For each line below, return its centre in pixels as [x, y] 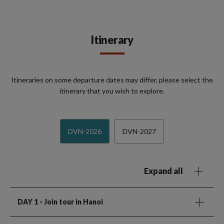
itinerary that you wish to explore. [112, 90]
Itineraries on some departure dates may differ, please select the [112, 79]
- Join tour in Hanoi [70, 201]
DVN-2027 [139, 131]
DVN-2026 [85, 131]
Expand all [163, 170]
